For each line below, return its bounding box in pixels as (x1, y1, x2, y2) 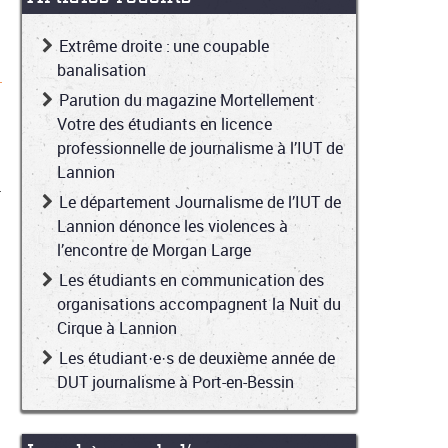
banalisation (57, 59, 146, 82)
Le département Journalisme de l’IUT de (59, 191, 341, 214)
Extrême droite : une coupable (59, 35, 269, 58)
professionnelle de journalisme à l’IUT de (57, 137, 343, 160)
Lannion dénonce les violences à (57, 215, 288, 238)
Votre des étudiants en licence (57, 113, 272, 136)
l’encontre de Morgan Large (57, 239, 251, 262)
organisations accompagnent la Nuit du (57, 293, 341, 316)
